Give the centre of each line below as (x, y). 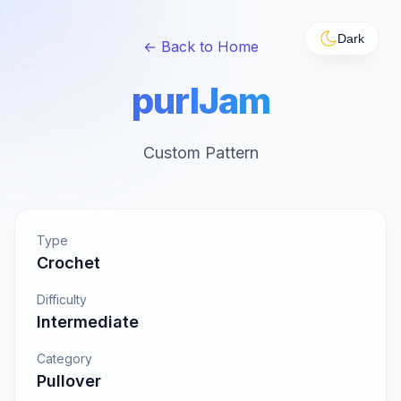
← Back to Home (200, 47)
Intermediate (88, 322)
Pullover (69, 381)
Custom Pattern (200, 153)
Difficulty (62, 299)
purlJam (200, 101)
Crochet (68, 263)
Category (64, 358)
